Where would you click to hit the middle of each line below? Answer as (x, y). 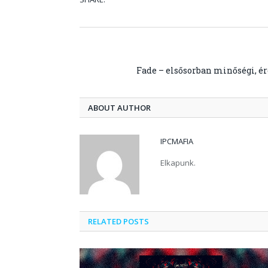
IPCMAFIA (177, 141)
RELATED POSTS (118, 221)
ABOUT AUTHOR (119, 107)
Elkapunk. (178, 162)
